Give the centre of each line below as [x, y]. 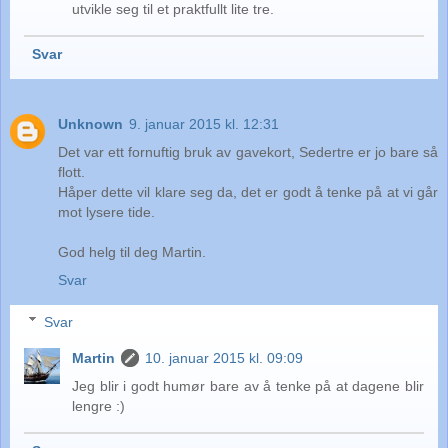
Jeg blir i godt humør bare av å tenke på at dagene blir [248, 385]
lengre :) [99, 405]
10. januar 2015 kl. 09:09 [224, 357]
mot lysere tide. [106, 212]
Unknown [90, 124]
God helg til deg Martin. [132, 252]
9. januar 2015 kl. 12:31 [204, 124]
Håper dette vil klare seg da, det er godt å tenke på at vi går [248, 192]
